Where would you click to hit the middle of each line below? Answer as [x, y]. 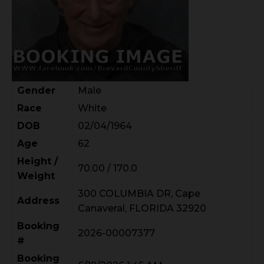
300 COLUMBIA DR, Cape [139, 193]
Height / [37, 161]
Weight [36, 176]
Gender [36, 90]
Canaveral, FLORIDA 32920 [142, 208]
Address [38, 200]
